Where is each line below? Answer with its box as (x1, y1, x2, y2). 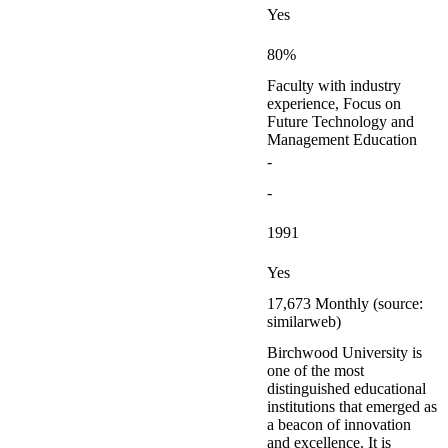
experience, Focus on (267, 95, 401, 112)
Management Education (267, 131, 417, 148)
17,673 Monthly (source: (267, 295, 423, 312)
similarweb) (267, 313, 341, 330)
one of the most (267, 362, 364, 379)
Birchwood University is (267, 344, 422, 361)
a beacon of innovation (267, 416, 411, 433)
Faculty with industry (267, 77, 401, 94)
